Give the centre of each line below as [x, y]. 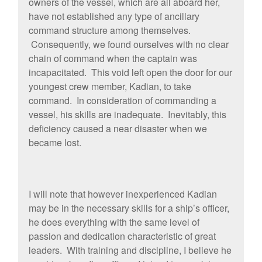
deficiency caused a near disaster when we [118, 129]
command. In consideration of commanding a [122, 101]
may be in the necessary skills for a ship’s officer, [129, 208]
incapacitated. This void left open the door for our [130, 73]
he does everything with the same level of [114, 222]
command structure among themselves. [109, 30]
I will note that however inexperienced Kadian [123, 194]
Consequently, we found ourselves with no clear [128, 44]
